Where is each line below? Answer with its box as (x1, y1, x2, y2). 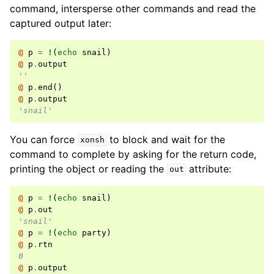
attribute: (186, 162, 232, 175)
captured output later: (10, 17, 111, 29)
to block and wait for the (106, 133, 226, 146)
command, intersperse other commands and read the (10, 2, 256, 15)
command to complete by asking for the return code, (10, 147, 256, 160)
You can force (10, 133, 78, 146)
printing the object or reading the (10, 162, 167, 175)
